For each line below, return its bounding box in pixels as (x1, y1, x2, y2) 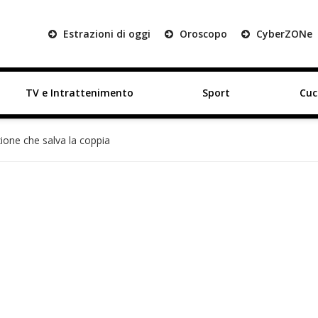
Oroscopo (177, 27, 227, 40)
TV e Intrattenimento (25, 86, 133, 99)
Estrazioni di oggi (60, 27, 150, 40)
